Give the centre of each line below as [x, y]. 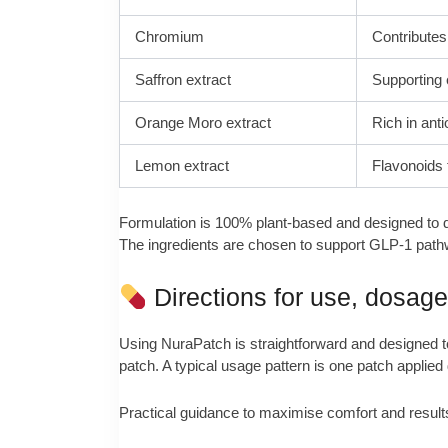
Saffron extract [183, 79]
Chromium [170, 36]
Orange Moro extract [203, 122]
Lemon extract [182, 165]
